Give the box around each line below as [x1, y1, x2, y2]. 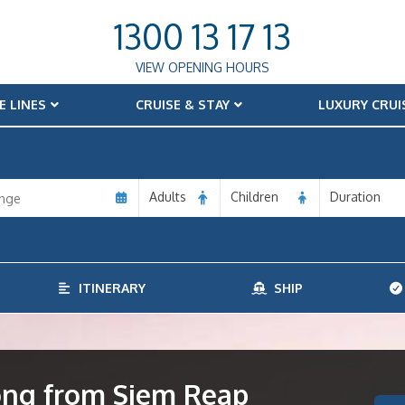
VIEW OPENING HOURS [136, 60, 269, 75]
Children [231, 189, 278, 204]
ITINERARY [71, 280, 146, 296]
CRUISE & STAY [135, 97, 230, 112]
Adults [149, 189, 186, 204]
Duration [330, 189, 381, 204]
